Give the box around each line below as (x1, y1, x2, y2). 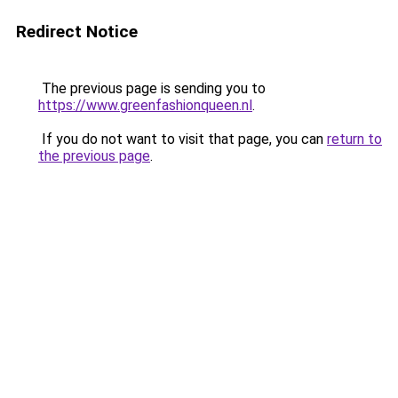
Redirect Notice (16, 21, 138, 42)
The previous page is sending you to (38, 80, 266, 97)
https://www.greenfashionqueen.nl (38, 97, 252, 114)
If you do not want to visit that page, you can (38, 131, 327, 147)
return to (327, 131, 382, 147)
